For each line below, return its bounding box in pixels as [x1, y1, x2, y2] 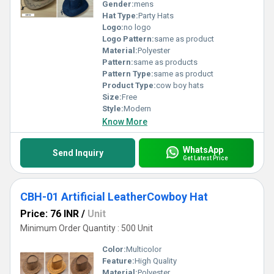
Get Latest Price [182, 154, 228, 161]
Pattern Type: [102, 69, 154, 78]
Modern [124, 104, 151, 113]
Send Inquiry [52, 148, 103, 158]
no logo [124, 23, 151, 32]
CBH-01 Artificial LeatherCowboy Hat [20, 190, 208, 203]
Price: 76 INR [20, 208, 79, 220]
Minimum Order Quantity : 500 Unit [20, 223, 153, 233]
